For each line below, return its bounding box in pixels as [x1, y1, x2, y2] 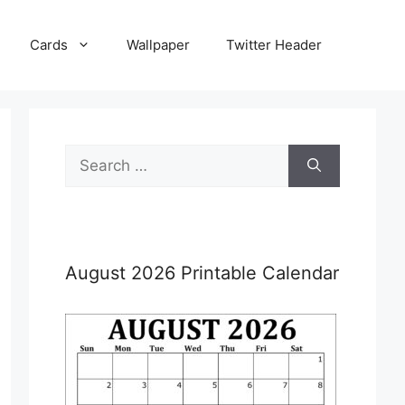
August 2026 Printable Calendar [65, 262, 339, 284]
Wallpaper [127, 36, 190, 53]
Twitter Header [226, 36, 322, 53]
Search [64, 146, 115, 164]
